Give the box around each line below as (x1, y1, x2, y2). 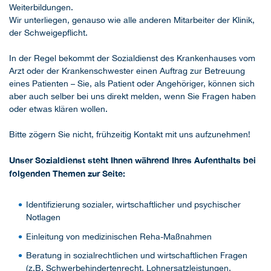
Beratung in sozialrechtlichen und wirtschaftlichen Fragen (26, 250, 247, 261)
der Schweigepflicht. (9, 28, 88, 38)
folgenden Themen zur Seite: (9, 168, 125, 179)
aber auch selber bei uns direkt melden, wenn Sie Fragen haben (9, 91, 256, 102)
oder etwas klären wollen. (9, 104, 108, 114)
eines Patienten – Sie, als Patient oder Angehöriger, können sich (9, 79, 255, 89)
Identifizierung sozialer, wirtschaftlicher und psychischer (26, 200, 241, 210)
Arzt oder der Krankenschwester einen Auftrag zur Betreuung (9, 66, 245, 76)
